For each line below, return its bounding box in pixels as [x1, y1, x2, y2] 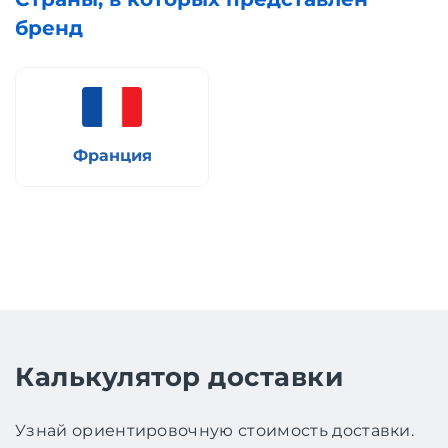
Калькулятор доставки [15, 361, 344, 394]
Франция [72, 145, 152, 165]
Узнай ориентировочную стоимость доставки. [15, 421, 415, 441]
